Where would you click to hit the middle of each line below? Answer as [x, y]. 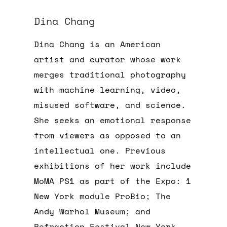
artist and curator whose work [108, 59]
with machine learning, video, [108, 89]
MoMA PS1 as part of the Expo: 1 [113, 181]
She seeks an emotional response [113, 120]
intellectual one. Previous [100, 150]
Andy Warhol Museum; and [92, 211]
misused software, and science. [110, 105]
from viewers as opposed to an [108, 135]
